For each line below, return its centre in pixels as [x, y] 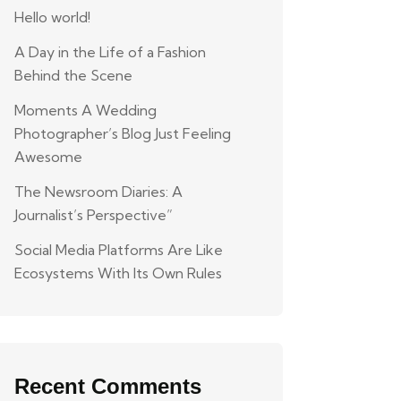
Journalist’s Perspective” [94, 215]
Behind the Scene [73, 75]
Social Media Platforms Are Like [119, 250]
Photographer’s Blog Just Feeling [123, 133]
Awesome [48, 157]
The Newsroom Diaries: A [98, 192]
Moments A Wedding [85, 110]
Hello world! [52, 17]
